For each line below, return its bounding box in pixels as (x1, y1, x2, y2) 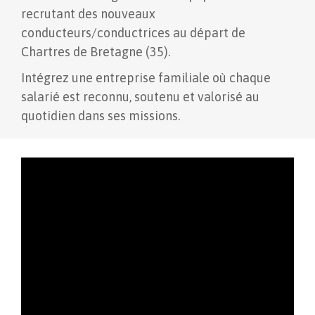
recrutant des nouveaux (21, 6, 156, 22)
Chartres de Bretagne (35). (21, 44, 171, 60)
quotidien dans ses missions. (21, 108, 181, 124)
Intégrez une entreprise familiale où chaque (21, 70, 271, 86)
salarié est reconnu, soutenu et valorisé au (21, 89, 260, 105)
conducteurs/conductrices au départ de (21, 25, 246, 41)
